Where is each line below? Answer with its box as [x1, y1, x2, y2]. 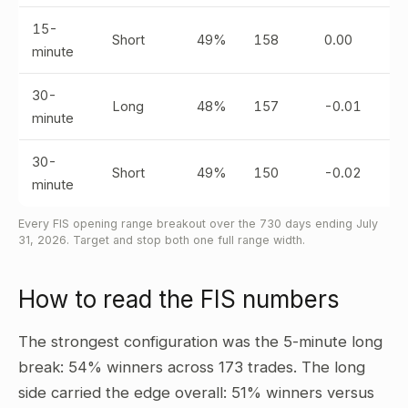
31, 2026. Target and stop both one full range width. [18, 233, 305, 247]
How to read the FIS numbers [18, 285, 340, 313]
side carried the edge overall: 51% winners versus [18, 383, 374, 402]
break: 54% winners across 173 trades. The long [18, 358, 365, 376]
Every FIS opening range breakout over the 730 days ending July [18, 217, 378, 230]
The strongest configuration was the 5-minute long [18, 332, 382, 351]
